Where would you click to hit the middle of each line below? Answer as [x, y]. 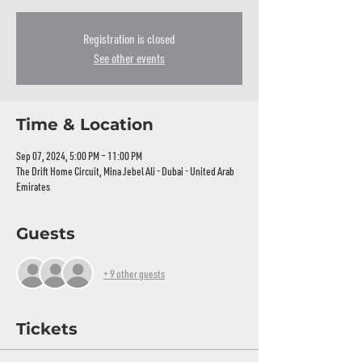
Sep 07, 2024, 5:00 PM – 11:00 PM [79, 156]
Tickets [47, 329]
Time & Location [85, 124]
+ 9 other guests [134, 273]
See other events [129, 58]
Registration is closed [129, 39]
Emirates [33, 186]
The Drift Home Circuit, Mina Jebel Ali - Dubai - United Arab [125, 171]
